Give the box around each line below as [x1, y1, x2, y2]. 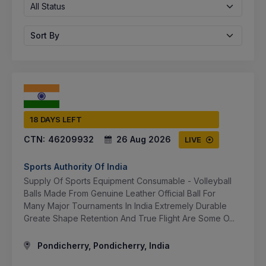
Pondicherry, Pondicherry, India [35, 240, 170, 251]
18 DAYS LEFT [30, 114, 82, 124]
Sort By [30, 30, 59, 40]
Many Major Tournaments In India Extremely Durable [24, 200, 227, 211]
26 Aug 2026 [116, 134, 171, 144]
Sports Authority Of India [24, 161, 128, 172]
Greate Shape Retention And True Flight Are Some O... [24, 213, 235, 223]
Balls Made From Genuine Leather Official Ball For [24, 188, 216, 198]
